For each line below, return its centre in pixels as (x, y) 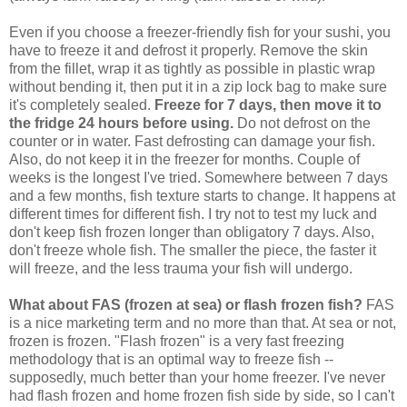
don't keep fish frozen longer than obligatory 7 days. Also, (192, 232)
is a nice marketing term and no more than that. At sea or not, (203, 323)
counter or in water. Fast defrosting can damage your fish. (192, 141)
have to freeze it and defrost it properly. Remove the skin (189, 50)
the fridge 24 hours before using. (123, 123)
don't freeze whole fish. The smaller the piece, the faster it (193, 250)
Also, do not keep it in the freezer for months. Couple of (184, 159)
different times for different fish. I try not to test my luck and (193, 213)
